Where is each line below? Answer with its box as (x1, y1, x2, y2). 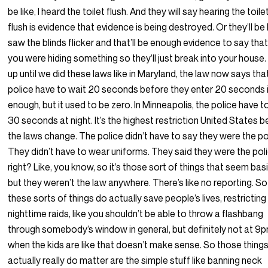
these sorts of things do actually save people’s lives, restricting (8, 192, 267, 205)
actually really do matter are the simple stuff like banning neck (8, 254, 263, 267)
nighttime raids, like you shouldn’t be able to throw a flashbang (8, 208, 264, 220)
